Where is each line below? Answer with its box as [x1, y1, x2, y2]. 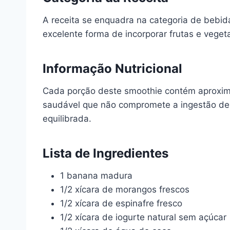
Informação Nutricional [43, 61, 182, 76]
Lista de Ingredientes [43, 146, 168, 161]
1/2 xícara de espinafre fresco [60, 198, 182, 208]
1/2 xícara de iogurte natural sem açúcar [60, 212, 226, 222]
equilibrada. [43, 113, 91, 124]
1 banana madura [60, 170, 132, 181]
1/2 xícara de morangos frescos [60, 184, 189, 195]
